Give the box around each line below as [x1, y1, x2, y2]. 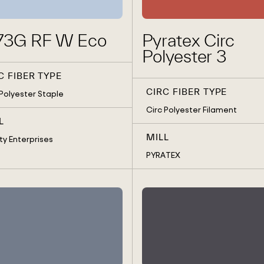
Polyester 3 [141, 46, 227, 67]
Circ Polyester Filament [146, 104, 237, 115]
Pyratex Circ [141, 30, 235, 51]
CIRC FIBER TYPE [146, 87, 227, 97]
